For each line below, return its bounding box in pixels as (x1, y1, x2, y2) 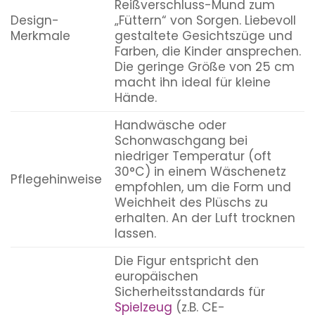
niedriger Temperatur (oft (114, 148, 271, 165)
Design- (11, 12, 59, 30)
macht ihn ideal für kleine (114, 74, 271, 91)
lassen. (114, 225, 156, 243)
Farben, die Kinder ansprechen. (114, 43, 301, 60)
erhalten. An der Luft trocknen (114, 210, 295, 227)
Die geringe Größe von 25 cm (114, 58, 295, 76)
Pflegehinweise (11, 171, 102, 188)
